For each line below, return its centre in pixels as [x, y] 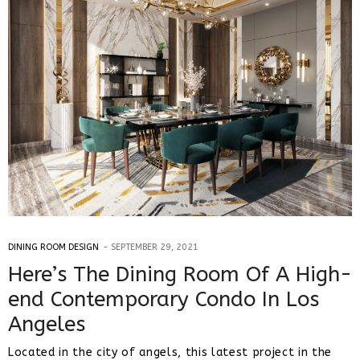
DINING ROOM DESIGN [53, 247]
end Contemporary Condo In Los [164, 299]
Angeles [47, 324]
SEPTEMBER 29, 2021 [155, 247]
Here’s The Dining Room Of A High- [180, 274]
